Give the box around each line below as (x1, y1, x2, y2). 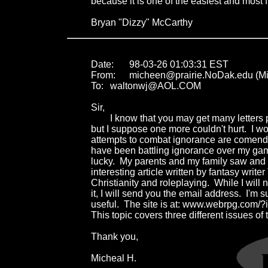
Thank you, (91, 231, 138, 242)
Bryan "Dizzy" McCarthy (91, 17, 193, 28)
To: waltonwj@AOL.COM (91, 80, 103, 91)
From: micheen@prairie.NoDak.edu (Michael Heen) (91, 69, 115, 80)
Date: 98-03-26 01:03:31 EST (91, 59, 114, 69)
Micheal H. (91, 252, 136, 263)
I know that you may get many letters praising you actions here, (91, 112, 110, 123)
